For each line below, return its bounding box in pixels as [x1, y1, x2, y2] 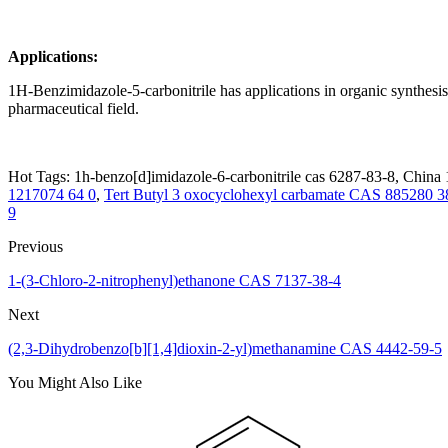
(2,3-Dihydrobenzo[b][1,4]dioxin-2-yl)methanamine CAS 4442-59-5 [8, 340, 442, 358]
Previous [8, 238, 63, 256]
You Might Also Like [8, 374, 142, 392]
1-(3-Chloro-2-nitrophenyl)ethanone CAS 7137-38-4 [8, 272, 341, 290]
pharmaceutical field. [8, 100, 139, 118]
